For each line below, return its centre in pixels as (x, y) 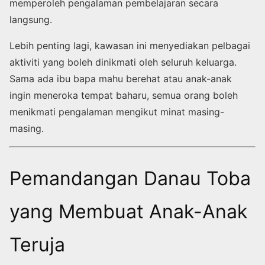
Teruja (37, 245)
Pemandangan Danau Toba (130, 179)
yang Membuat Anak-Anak (128, 212)
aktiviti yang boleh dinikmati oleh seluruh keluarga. (123, 62)
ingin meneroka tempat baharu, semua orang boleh (124, 96)
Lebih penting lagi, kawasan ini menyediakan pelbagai (130, 46)
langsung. (31, 20)
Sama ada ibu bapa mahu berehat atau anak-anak (121, 79)
